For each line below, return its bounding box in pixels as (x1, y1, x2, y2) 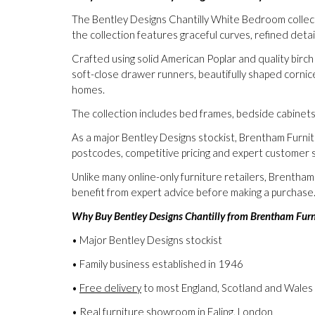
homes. (72, 83, 105, 96)
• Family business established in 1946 (72, 257, 243, 270)
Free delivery (79, 281, 141, 294)
